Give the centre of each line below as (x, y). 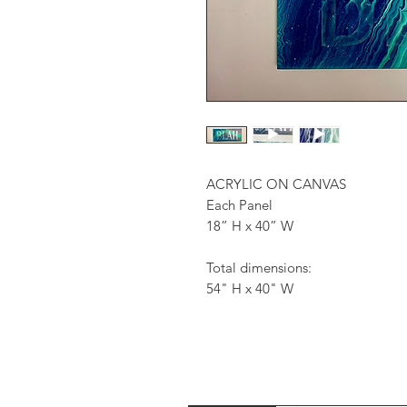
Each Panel (239, 204)
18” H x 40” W (250, 225)
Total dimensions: (261, 267)
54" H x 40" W (250, 288)
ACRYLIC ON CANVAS (276, 184)
